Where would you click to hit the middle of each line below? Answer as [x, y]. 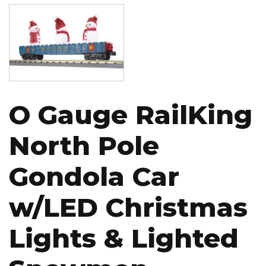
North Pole [84, 145]
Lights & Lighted [124, 238]
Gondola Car [94, 176]
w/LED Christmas [128, 207]
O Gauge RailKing [131, 114]
